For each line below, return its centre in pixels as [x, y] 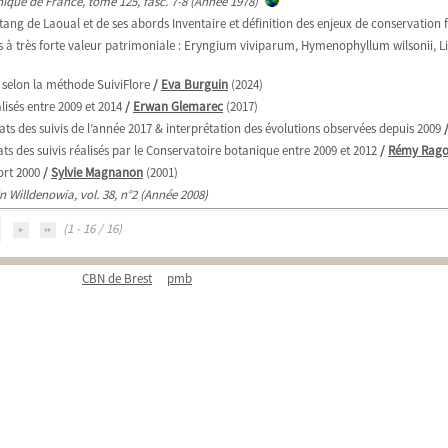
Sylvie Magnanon [97, 172]
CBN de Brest [117, 278]
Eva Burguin [194, 84]
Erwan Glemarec [178, 106]
